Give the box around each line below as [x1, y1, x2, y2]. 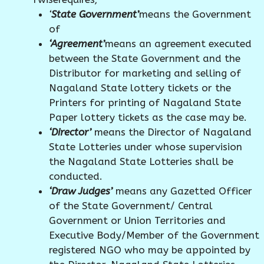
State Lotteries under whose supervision [48, 141, 242, 153]
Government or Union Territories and [48, 214, 226, 227]
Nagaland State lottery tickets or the [48, 82, 231, 94]
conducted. [48, 170, 103, 183]
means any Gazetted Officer [115, 185, 252, 197]
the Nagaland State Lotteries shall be [48, 156, 233, 168]
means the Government [138, 8, 251, 21]
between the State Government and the [48, 52, 240, 65]
